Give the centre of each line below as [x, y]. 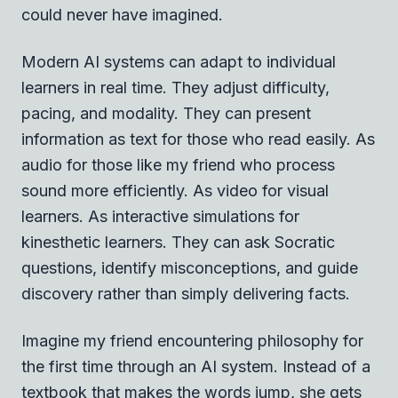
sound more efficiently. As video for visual [175, 190]
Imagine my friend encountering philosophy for [192, 340]
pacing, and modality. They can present [166, 113]
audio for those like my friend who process [178, 164]
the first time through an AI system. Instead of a [196, 366]
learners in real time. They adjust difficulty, [175, 87]
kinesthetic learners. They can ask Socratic [178, 242]
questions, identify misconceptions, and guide [190, 267]
